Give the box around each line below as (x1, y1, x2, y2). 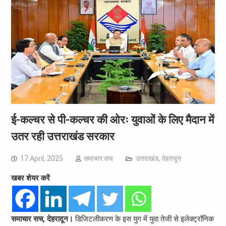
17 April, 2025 (20, 154, 63, 162)
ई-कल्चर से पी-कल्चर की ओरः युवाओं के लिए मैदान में (11, 113, 214, 126)
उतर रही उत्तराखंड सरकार (11, 130, 115, 143)
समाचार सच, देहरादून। (11, 214, 73, 223)
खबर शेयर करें (11, 173, 50, 183)
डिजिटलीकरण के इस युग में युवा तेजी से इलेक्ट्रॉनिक (73, 214, 214, 223)
